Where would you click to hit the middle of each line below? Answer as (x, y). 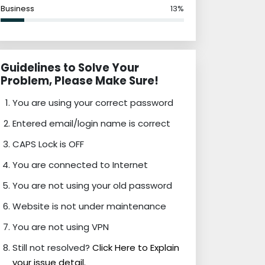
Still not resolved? (52, 248)
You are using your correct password (93, 103)
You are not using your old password (92, 185)
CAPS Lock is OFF (48, 144)
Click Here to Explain (136, 248)
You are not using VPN (61, 227)
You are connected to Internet (80, 165)
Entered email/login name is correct (91, 123)
